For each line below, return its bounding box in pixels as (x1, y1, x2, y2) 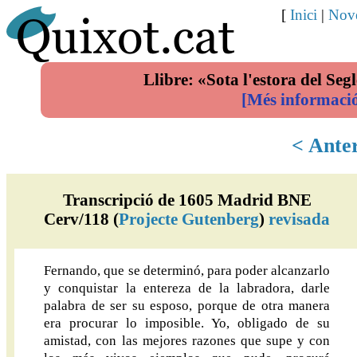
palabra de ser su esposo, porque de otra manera (44, 297, 330, 313)
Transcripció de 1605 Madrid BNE (62, 190, 312, 209)
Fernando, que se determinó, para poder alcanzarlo (44, 262, 330, 278)
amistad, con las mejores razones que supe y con (44, 332, 330, 348)
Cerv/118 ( (44, 209, 120, 228)
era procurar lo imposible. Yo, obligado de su (44, 315, 330, 331)
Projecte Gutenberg (119, 209, 260, 228)
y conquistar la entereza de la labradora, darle (44, 280, 330, 296)
